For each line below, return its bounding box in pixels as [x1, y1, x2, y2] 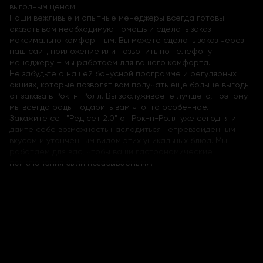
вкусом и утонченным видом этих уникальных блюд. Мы [9, 136, 227, 146]
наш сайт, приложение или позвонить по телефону [9, 46, 212, 56]
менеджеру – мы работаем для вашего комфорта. [9, 58, 210, 68]
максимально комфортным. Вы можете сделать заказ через [9, 35, 244, 45]
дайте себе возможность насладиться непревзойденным [9, 124, 235, 134]
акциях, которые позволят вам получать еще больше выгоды [9, 80, 250, 90]
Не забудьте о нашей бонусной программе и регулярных [9, 69, 237, 79]
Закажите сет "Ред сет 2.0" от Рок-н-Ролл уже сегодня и [9, 113, 236, 123]
